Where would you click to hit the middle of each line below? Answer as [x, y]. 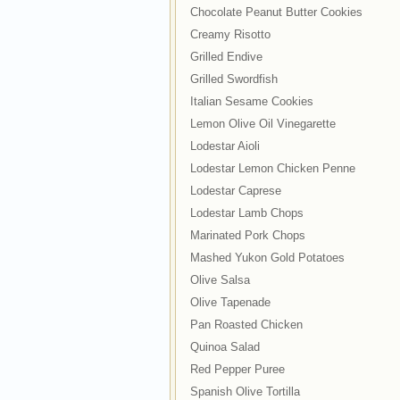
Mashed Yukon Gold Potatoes [267, 258]
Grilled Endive [226, 57]
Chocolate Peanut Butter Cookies [276, 12]
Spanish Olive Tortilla [245, 392]
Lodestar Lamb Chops [246, 213]
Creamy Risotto [230, 34]
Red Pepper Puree [237, 369]
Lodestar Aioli [225, 146]
